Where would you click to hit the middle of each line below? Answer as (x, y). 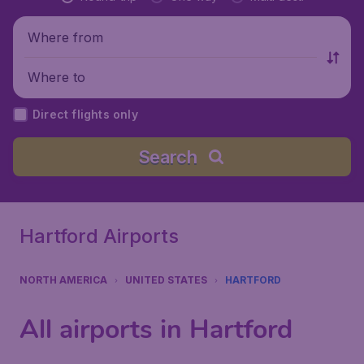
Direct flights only (85, 114)
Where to (56, 77)
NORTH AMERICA (63, 280)
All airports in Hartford (156, 329)
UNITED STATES (166, 280)
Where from (65, 37)
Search (167, 157)
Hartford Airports (99, 236)
